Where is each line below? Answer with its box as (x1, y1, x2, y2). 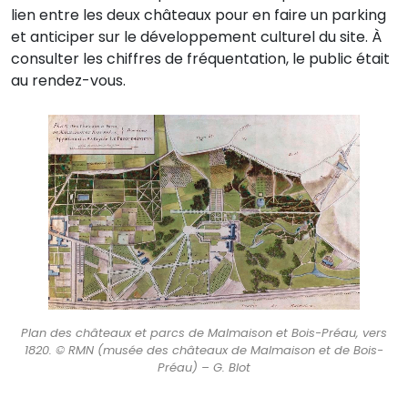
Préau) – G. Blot (158, 358, 250, 376)
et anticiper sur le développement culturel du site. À (11, 25, 382, 47)
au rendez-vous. (11, 69, 126, 91)
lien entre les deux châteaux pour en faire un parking (11, 4, 386, 25)
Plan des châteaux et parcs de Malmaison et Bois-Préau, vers (21, 323, 387, 342)
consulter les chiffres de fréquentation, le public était (11, 47, 390, 69)
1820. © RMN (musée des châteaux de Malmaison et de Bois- (25, 341, 383, 359)
